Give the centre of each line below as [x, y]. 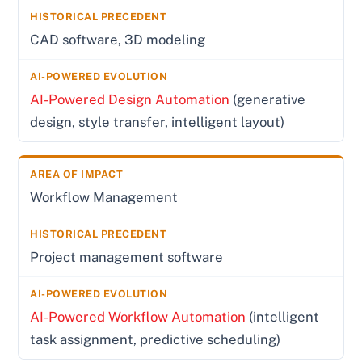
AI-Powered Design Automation [130, 100]
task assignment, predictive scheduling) [156, 340]
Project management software [127, 257]
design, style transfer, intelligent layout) [158, 122]
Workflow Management [104, 198]
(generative [268, 100]
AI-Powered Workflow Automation [138, 317]
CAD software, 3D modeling [118, 40]
